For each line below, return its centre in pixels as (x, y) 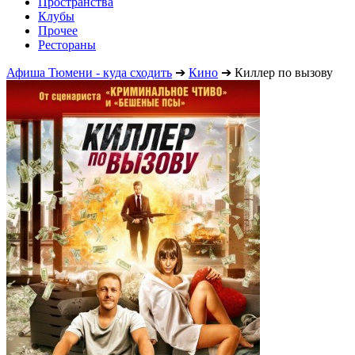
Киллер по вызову (284, 72)
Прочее (58, 30)
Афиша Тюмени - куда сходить (89, 72)
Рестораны (67, 44)
